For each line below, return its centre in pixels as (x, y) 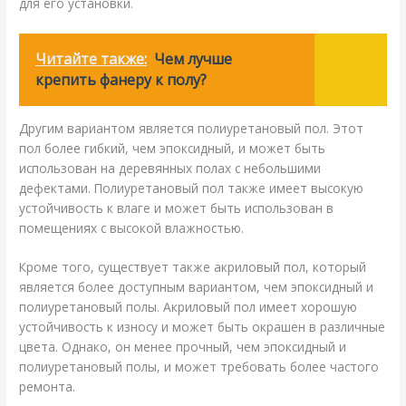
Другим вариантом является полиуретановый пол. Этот (192, 128)
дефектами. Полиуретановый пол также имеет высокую (192, 188)
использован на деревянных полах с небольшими (170, 168)
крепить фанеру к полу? (121, 79)
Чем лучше (193, 58)
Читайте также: (92, 58)
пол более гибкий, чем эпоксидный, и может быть (173, 148)
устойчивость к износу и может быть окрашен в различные (203, 327)
